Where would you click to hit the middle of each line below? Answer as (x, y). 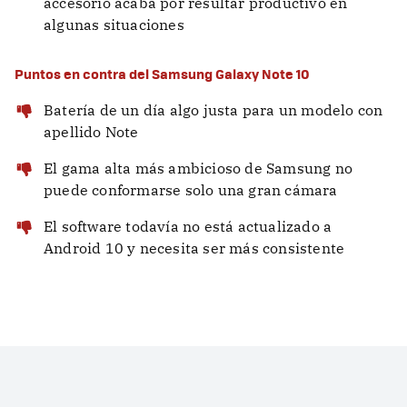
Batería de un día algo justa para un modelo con (213, 110)
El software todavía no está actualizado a (188, 227)
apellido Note (91, 132)
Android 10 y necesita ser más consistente (194, 248)
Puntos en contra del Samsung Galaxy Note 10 (162, 74)
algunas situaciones (114, 25)
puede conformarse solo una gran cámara (191, 190)
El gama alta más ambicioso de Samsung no (199, 169)
